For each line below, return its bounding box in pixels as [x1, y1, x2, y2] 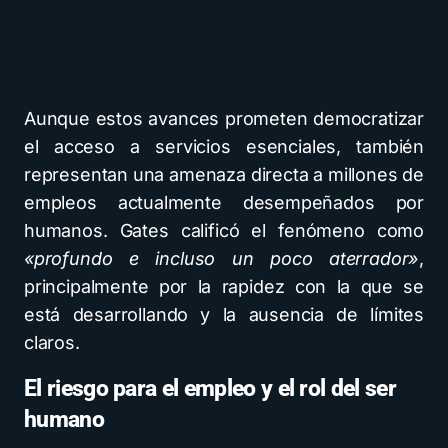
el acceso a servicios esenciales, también [24, 136, 424, 157]
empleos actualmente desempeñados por [24, 192, 424, 213]
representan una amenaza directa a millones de [24, 164, 424, 185]
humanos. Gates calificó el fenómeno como [24, 220, 424, 241]
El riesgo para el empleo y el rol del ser [24, 375, 396, 402]
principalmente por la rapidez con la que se [24, 276, 424, 297]
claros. [24, 332, 80, 353]
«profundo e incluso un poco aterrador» [24, 248, 420, 269]
